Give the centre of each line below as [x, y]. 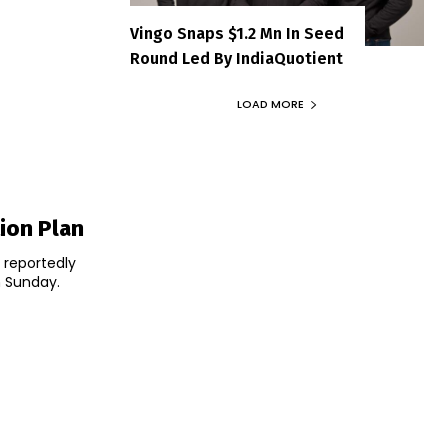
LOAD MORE [270, 104]
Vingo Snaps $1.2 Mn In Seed [237, 34]
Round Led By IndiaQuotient [236, 59]
